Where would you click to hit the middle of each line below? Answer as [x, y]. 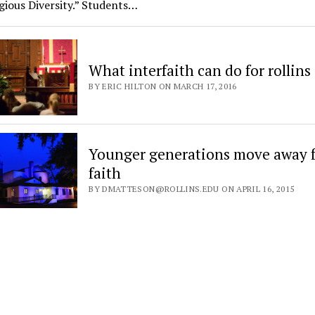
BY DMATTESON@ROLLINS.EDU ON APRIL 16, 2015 [192, 189]
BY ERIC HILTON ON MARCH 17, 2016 [163, 86]
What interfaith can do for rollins [200, 71]
